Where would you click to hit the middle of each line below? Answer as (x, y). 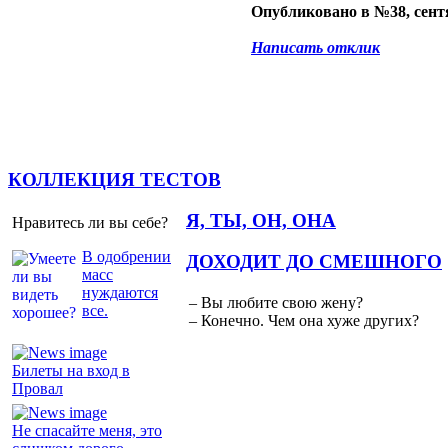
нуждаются (120, 292)
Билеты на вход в (71, 370)
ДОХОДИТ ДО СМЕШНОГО (314, 261)
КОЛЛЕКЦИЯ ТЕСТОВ (114, 180)
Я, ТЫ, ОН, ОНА (261, 220)
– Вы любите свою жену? (276, 303)
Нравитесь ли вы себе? (90, 222)
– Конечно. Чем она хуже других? (304, 321)
